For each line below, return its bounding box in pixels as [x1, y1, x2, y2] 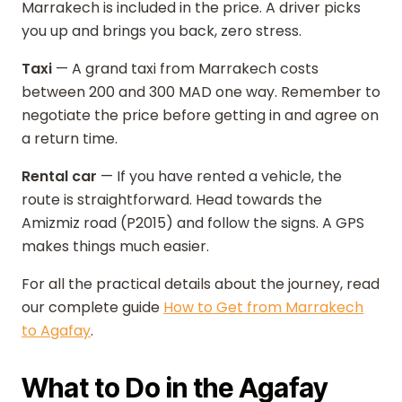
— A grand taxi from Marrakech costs [52, 58, 319, 79]
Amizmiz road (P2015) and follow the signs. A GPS [22, 213, 364, 233]
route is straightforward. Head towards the [22, 189, 322, 210]
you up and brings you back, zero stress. [22, 21, 301, 41]
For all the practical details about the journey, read [22, 274, 380, 294]
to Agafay [22, 320, 91, 341]
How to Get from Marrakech [163, 297, 363, 318]
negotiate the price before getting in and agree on [22, 105, 379, 126]
